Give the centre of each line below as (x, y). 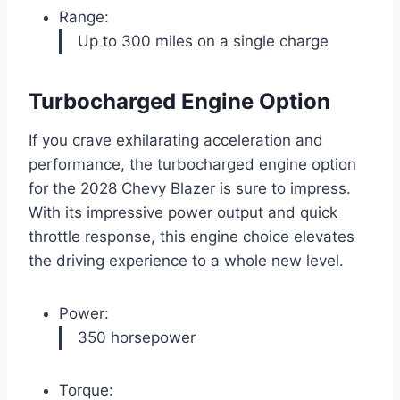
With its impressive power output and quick (183, 212)
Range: (84, 17)
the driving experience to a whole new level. (186, 260)
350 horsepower (137, 337)
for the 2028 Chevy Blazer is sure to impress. (190, 188)
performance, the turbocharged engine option (192, 164)
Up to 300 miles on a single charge (203, 41)
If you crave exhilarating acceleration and (176, 140)
